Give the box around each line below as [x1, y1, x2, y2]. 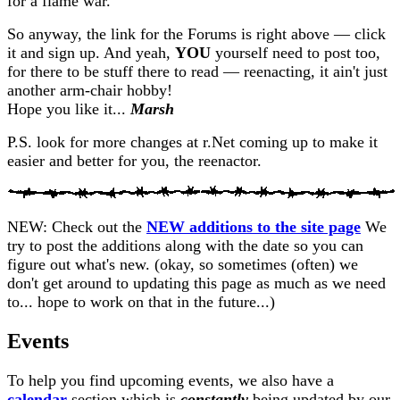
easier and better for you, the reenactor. [7, 151, 262, 170]
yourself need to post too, [211, 43, 380, 62]
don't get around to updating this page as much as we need [7, 273, 386, 292]
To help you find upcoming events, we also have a [7, 371, 334, 389]
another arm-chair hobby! [7, 80, 172, 99]
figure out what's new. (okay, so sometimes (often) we [7, 254, 358, 273]
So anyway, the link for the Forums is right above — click [7, 24, 386, 43]
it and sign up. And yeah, [7, 43, 175, 62]
